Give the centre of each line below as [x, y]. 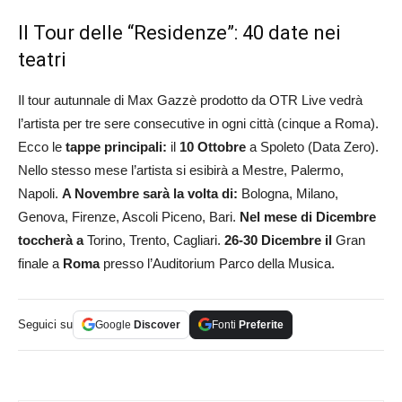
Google [114, 324]
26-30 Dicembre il [278, 240]
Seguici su [45, 324]
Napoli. [40, 193]
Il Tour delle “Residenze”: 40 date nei [179, 32]
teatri [42, 59]
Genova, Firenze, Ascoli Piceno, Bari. [129, 216]
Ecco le [40, 146]
